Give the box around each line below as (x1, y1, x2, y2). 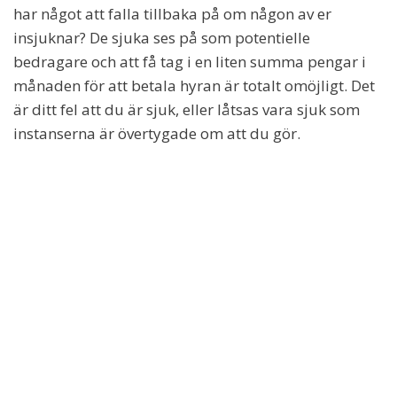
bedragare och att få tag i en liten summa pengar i (13, 51, 366, 73)
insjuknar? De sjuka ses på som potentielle (13, 27, 310, 49)
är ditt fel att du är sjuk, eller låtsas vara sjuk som (13, 99, 360, 121)
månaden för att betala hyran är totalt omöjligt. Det (13, 75, 375, 97)
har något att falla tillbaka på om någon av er (13, 4, 331, 25)
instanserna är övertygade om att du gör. (13, 123, 300, 144)
